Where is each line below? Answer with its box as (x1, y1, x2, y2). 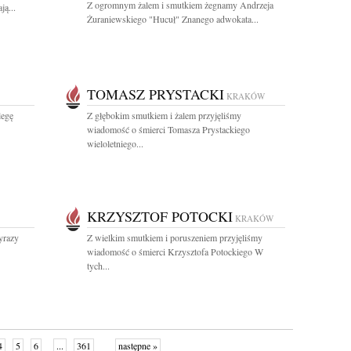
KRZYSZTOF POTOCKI (87, 207, 233, 226)
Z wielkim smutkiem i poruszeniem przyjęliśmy (87, 231, 262, 244)
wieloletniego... (87, 137, 143, 150)
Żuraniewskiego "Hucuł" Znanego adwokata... (87, 13, 259, 25)
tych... (87, 259, 110, 272)
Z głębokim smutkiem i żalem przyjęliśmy (87, 109, 241, 121)
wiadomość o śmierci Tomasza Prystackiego (87, 123, 250, 136)
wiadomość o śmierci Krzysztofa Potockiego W (87, 245, 263, 258)
